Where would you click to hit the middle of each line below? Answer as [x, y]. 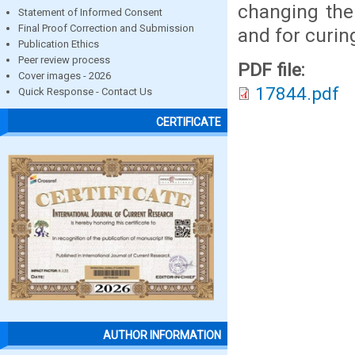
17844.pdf [297, 94]
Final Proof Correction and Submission [106, 28]
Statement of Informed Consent [90, 12]
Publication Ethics [59, 44]
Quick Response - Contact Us [85, 92]
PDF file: [274, 70]
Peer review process [64, 60]
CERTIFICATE [189, 122]
